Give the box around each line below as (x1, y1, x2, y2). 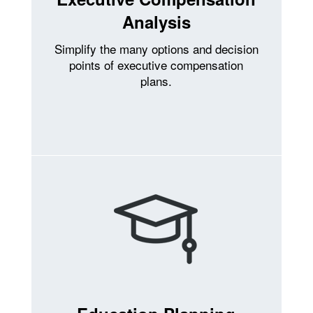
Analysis (122, 9, 191, 34)
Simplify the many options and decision (54, 39, 259, 57)
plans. (140, 71, 173, 89)
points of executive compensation (69, 55, 244, 73)
